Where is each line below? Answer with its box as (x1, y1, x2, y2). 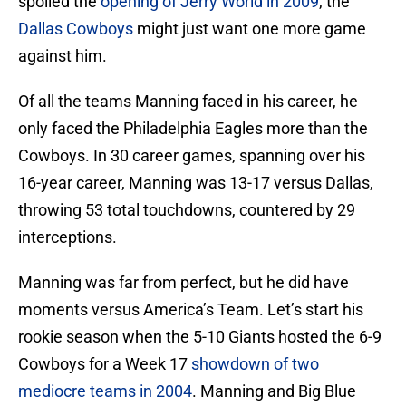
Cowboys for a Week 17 (18, 354, 191, 374)
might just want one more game (133, 19, 366, 39)
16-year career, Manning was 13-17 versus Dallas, (18, 173, 373, 193)
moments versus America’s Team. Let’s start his (18, 300, 363, 320)
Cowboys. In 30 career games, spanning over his (18, 146, 365, 166)
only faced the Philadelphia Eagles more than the (18, 119, 368, 139)
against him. (18, 46, 107, 66)
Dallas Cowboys (18, 19, 133, 39)
